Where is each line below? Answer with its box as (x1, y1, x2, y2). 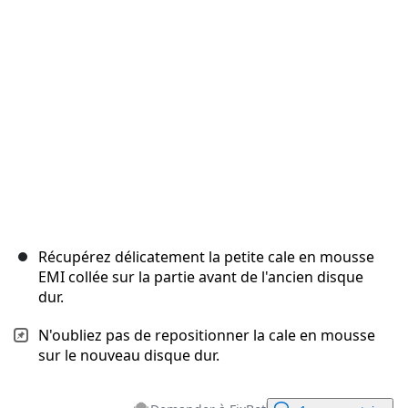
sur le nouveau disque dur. (38, 345, 219, 366)
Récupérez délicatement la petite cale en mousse (38, 247, 374, 268)
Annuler (172, 39, 212, 54)
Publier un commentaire (234, 39, 359, 54)
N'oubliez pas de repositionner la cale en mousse (38, 325, 375, 346)
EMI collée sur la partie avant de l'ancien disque (38, 267, 363, 288)
